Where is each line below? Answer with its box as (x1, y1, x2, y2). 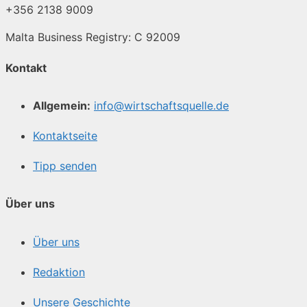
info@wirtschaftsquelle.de (94, 99, 229, 113)
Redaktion (33, 265, 85, 279)
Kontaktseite (33, 129, 97, 143)
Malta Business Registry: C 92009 (5, 29, 180, 44)
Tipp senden (33, 159, 97, 173)
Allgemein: (33, 99, 90, 113)
